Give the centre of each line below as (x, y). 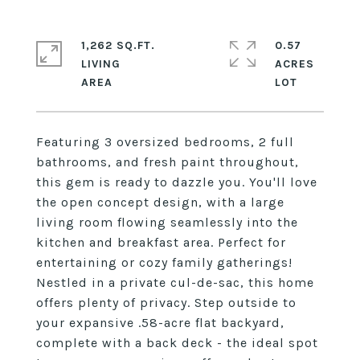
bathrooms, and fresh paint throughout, (168, 162)
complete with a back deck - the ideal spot (177, 343)
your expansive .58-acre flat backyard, (160, 323)
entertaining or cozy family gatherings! (164, 262)
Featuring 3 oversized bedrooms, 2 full (165, 142)
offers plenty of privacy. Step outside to (166, 303)
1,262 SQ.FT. (118, 45)
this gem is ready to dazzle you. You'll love (177, 182)
